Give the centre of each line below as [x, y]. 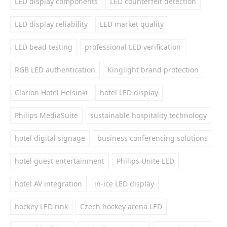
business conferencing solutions [153, 138]
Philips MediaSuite [46, 115]
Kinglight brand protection [153, 70]
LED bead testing [44, 47]
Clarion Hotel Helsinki [51, 92]
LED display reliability [51, 24]
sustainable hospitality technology [148, 115]
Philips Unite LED [145, 161]
